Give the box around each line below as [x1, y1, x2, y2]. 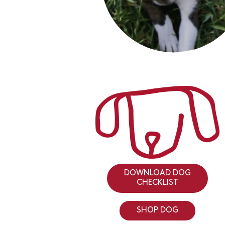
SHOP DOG [137, 206, 178, 214]
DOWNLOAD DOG [124, 169, 191, 177]
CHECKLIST [137, 178, 178, 187]
